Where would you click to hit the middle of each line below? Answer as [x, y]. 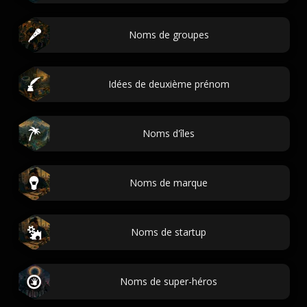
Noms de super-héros [169, 281]
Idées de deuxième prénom [169, 84]
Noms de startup [169, 232]
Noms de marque [169, 183]
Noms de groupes [169, 35]
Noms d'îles [169, 133]
